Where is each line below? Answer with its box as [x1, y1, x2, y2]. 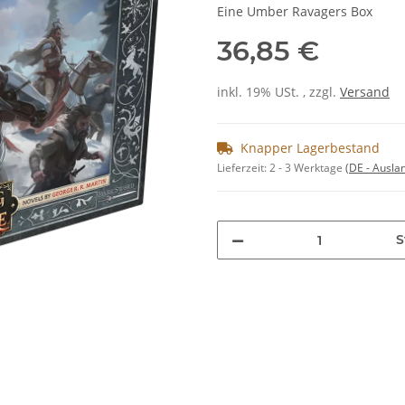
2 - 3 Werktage [269, 160, 345, 176]
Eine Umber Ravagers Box [217, 3, 372, 21]
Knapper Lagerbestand [240, 139, 380, 157]
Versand [340, 83, 390, 101]
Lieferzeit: [217, 160, 269, 176]
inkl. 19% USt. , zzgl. [217, 83, 340, 101]
